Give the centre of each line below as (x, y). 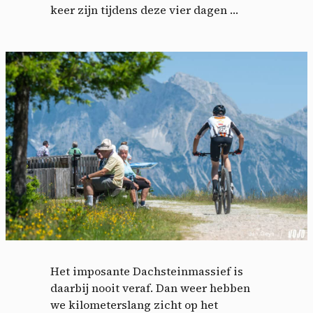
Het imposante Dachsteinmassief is (147, 271)
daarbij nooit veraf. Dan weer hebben (150, 288)
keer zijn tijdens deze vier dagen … (144, 10)
